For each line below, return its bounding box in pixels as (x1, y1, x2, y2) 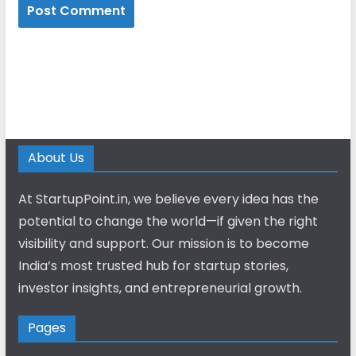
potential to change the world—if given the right (17, 212, 318, 230)
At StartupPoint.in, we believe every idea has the (17, 190, 319, 208)
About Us (27, 149, 84, 167)
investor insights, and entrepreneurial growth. (17, 279, 302, 297)
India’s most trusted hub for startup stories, (17, 257, 288, 275)
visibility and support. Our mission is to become (17, 234, 309, 253)
